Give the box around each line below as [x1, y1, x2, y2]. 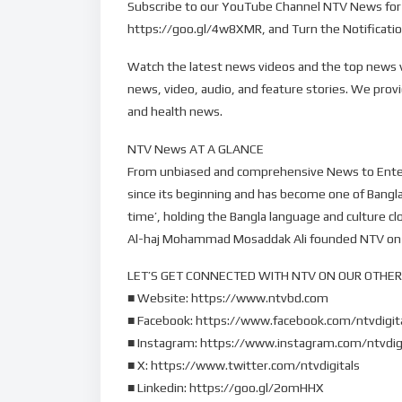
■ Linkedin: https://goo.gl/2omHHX [127, 380, 324, 396]
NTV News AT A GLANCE [127, 141, 264, 156]
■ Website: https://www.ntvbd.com [127, 291, 328, 306]
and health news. [127, 103, 223, 118]
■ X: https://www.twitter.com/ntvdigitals [127, 358, 360, 373]
